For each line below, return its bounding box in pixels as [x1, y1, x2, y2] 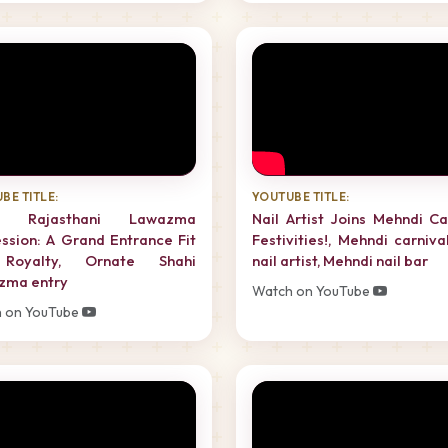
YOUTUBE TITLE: [252, 189, 350, 205]
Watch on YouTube [252, 282, 373, 301]
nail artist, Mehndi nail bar [252, 251, 428, 271]
